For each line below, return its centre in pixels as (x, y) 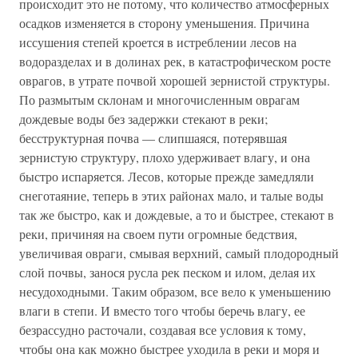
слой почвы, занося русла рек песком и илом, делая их (167, 272)
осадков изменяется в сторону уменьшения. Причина (164, 22)
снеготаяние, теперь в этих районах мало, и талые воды (171, 195)
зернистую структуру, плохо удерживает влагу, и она (165, 157)
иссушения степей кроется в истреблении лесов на (158, 42)
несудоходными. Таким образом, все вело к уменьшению (175, 291)
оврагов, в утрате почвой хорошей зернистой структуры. (175, 80)
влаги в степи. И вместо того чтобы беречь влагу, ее (162, 310)
